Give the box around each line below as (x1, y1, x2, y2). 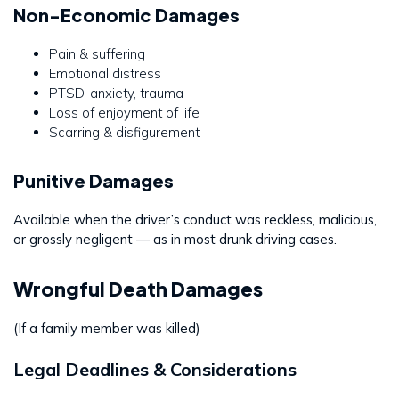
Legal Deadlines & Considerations (13, 358, 297, 381)
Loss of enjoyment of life (49, 104, 199, 122)
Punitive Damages (13, 169, 174, 192)
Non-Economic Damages (13, 4, 240, 27)
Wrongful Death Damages (13, 276, 263, 302)
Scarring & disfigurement (49, 124, 199, 142)
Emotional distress (49, 65, 161, 83)
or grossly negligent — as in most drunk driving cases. (13, 231, 337, 248)
